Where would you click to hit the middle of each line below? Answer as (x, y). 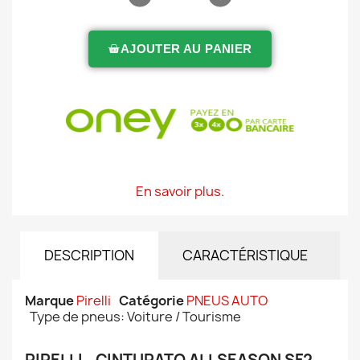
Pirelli (94, 301)
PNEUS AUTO (227, 301)
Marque (49, 301)
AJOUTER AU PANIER (186, 49)
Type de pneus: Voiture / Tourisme (135, 317)
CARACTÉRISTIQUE (245, 255)
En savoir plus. (180, 191)
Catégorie (151, 301)
